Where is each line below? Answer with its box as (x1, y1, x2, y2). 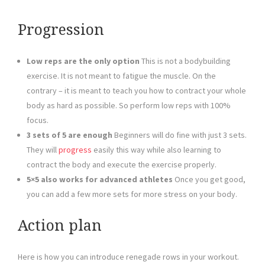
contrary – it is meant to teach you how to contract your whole (27, 85, 246, 96)
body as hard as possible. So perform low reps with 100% (27, 100, 231, 111)
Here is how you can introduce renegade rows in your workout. (18, 251, 239, 263)
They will (27, 144, 59, 156)
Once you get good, (173, 174, 245, 185)
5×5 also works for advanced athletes (27, 174, 173, 185)
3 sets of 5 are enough (27, 130, 112, 141)
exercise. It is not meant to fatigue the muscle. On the (27, 70, 216, 82)
